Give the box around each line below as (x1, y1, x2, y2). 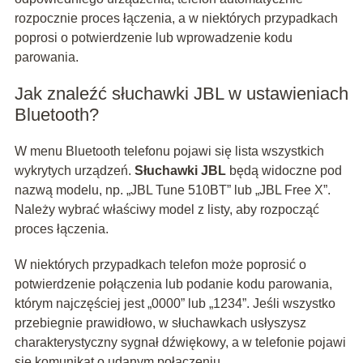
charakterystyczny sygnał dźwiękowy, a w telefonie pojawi (14, 335, 346, 350)
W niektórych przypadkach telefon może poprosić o (14, 258, 306, 272)
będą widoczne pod (225, 164, 342, 178)
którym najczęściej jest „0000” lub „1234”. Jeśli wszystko (14, 297, 335, 311)
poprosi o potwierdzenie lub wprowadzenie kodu (14, 31, 293, 45)
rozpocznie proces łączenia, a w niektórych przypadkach (14, 11, 338, 26)
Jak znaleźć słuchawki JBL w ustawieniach (14, 83, 348, 105)
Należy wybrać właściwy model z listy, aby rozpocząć (14, 203, 319, 217)
